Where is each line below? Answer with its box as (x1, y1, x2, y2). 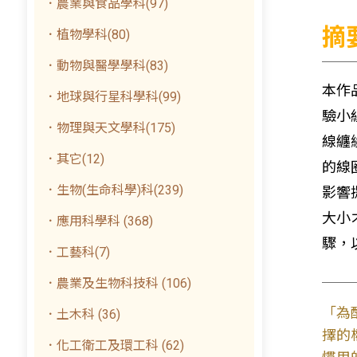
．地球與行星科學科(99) (44, 89, 182, 104)
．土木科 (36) (44, 307, 121, 322)
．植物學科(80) (44, 27, 131, 42)
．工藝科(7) (44, 245, 111, 260)
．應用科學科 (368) (44, 214, 154, 229)
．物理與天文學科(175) (44, 120, 176, 135)
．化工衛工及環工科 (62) (44, 338, 185, 353)
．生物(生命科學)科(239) (44, 182, 184, 198)
